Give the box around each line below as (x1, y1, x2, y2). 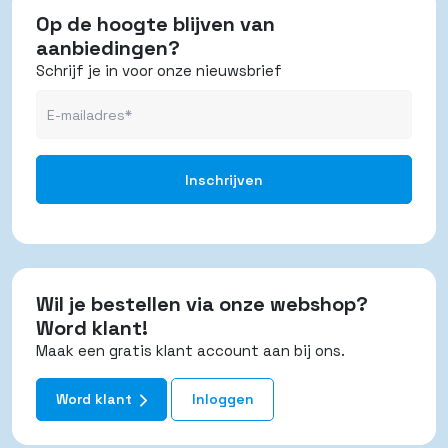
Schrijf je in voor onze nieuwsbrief (36, 61, 282, 81)
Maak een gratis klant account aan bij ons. (36, 341, 345, 361)
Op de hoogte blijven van (36, 11, 275, 38)
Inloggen (191, 390, 254, 409)
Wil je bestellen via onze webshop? (36, 291, 368, 318)
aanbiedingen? (36, 35, 180, 62)
